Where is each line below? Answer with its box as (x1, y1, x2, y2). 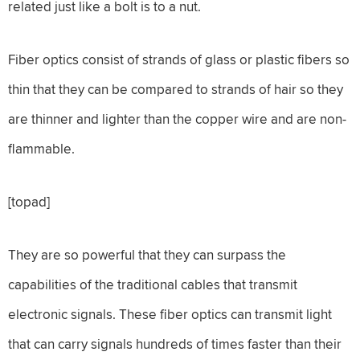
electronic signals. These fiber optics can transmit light (8, 304, 332, 324)
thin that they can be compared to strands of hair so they (8, 79, 343, 99)
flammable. (8, 138, 75, 158)
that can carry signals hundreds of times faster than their (8, 333, 342, 354)
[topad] (8, 191, 50, 211)
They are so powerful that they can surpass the (8, 244, 286, 264)
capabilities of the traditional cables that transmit (8, 274, 297, 294)
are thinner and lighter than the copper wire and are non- (8, 108, 346, 129)
